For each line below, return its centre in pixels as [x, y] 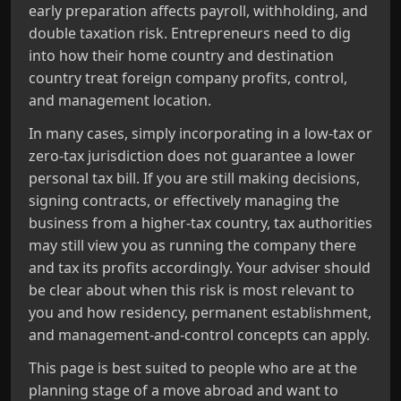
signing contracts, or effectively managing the [184, 200]
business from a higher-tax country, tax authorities [200, 223]
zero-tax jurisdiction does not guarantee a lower [192, 156]
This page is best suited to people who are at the [193, 368]
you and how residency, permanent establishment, [200, 312]
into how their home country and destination [181, 55]
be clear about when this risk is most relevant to [192, 290]
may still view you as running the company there [192, 245]
